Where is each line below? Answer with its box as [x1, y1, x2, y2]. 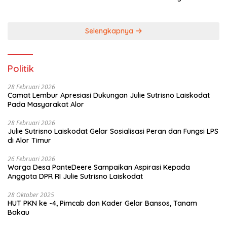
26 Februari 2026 [8, 154, 55, 163]
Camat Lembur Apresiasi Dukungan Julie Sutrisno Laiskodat [8, 90, 210, 100]
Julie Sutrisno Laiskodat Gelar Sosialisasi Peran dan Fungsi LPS [8, 126, 218, 136]
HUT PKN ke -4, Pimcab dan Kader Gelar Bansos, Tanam [8, 198, 60, 208]
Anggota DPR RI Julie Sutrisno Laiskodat [8, 171, 143, 181]
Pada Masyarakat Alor [8, 99, 84, 109]
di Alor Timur [8, 135, 51, 145]
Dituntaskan [120, 2, 160, 11]
